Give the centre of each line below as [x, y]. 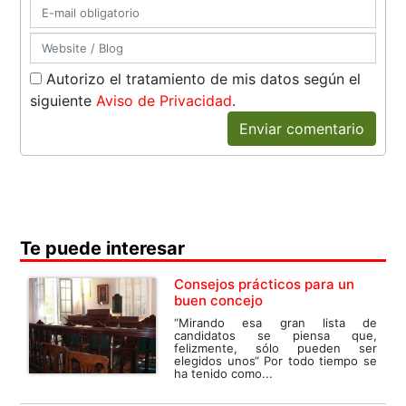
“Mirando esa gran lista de [275, 323]
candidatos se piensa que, [275, 336]
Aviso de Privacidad [164, 101]
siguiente [63, 101]
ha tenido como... [224, 374]
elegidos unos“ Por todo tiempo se [275, 361]
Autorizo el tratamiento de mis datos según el [202, 79]
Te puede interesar [103, 249]
